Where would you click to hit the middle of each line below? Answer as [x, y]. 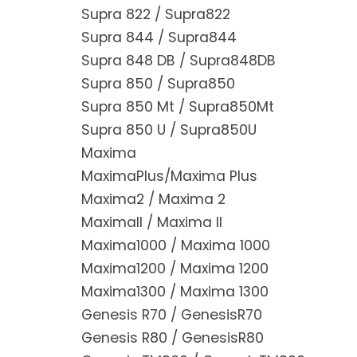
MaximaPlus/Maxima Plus [169, 177]
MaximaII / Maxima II [152, 223]
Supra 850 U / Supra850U [169, 130]
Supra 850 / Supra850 [158, 84]
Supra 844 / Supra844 [159, 38]
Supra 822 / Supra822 [156, 15]
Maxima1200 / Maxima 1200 [175, 269]
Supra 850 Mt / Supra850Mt [178, 107]
